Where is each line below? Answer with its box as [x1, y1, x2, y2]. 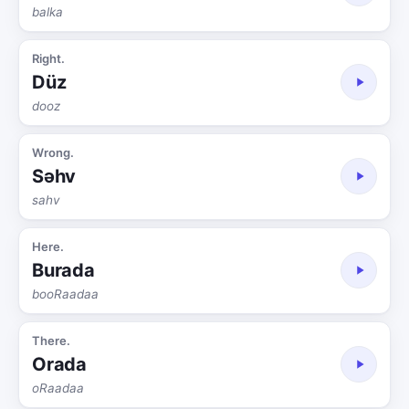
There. [32, 332, 70, 348]
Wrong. [32, 144, 74, 160]
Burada [32, 258, 95, 281]
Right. [32, 50, 65, 66]
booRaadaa [32, 286, 99, 301]
